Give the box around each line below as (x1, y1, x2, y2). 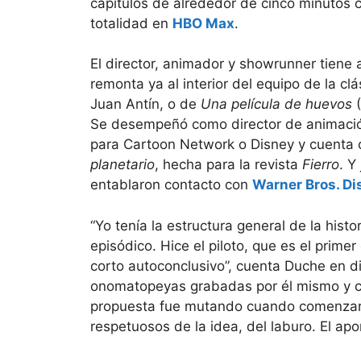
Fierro (298, 156, 339, 173)
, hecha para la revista (155, 156, 298, 173)
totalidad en (90, 15, 172, 31)
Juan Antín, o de (90, 96, 201, 113)
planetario (90, 156, 155, 173)
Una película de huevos (201, 96, 352, 113)
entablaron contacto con (90, 176, 252, 193)
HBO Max (172, 15, 234, 31)
